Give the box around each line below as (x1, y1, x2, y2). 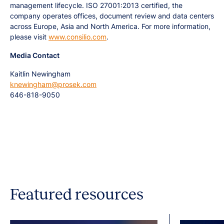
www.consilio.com (48, 32, 106, 41)
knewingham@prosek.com (10, 80, 96, 88)
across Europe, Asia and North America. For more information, (10, 22, 210, 30)
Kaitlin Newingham (10, 69, 70, 78)
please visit (10, 32, 48, 41)
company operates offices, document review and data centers (10, 11, 214, 20)
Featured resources (10, 185, 143, 203)
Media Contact (10, 51, 59, 59)
